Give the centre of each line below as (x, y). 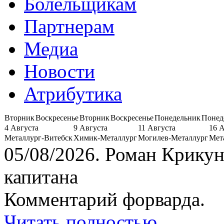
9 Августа (90, 127)
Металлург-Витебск (38, 137)
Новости (59, 71)
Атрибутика (73, 93)
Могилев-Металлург (173, 137)
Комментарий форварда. (104, 199)
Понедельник (177, 117)
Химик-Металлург (105, 137)
